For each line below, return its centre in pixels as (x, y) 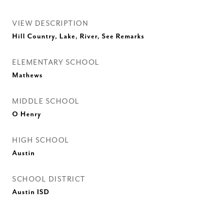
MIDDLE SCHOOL (46, 101)
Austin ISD (31, 192)
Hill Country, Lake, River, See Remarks (78, 36)
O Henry (27, 114)
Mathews (27, 75)
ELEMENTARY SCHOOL (56, 63)
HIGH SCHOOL (41, 140)
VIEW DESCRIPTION (50, 24)
